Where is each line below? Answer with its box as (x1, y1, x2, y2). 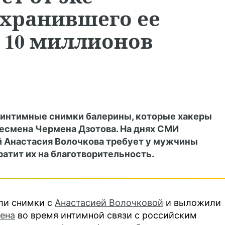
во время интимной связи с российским (15, 210, 197, 220)
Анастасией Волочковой (55, 197, 163, 208)
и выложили (163, 197, 221, 208)
